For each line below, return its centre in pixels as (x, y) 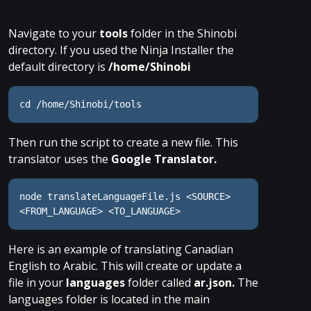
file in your (37, 283)
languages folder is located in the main (109, 299)
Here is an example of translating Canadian (121, 249)
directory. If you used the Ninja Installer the (121, 50)
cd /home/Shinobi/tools (81, 104)
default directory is (58, 67)
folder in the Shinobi (184, 33)
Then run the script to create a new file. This (123, 142)
